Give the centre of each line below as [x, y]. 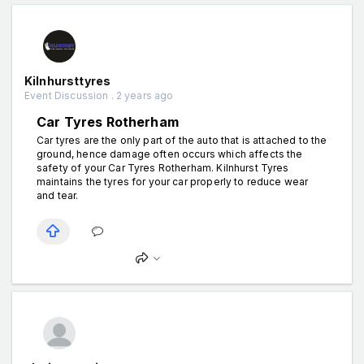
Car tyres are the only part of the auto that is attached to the [182, 140]
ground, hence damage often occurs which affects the [170, 154]
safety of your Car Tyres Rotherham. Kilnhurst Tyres [163, 167]
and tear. [58, 195]
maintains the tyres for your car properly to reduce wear [173, 181]
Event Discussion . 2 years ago [99, 95]
